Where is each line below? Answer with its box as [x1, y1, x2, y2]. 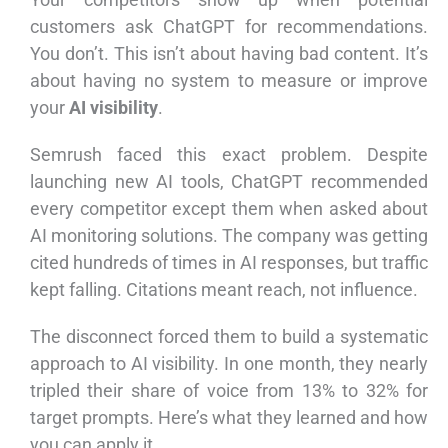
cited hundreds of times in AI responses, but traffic [30, 252, 428, 274]
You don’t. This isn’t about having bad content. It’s [30, 43, 428, 65]
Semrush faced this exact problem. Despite [30, 144, 428, 166]
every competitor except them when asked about [30, 198, 428, 220]
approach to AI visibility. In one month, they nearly [30, 353, 428, 375]
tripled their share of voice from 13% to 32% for [30, 380, 428, 402]
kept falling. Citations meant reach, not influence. [30, 279, 418, 301]
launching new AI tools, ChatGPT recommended [30, 171, 428, 193]
